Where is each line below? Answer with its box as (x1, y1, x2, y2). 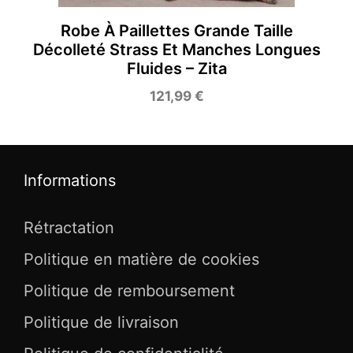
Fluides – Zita (126, 58, 227, 78)
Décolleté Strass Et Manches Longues (32, 39, 321, 59)
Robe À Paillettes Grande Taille (60, 20, 293, 40)
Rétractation (24, 217, 114, 237)
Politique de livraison (24, 312, 179, 332)
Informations (24, 170, 116, 190)
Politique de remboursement (24, 281, 235, 300)
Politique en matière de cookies (24, 249, 259, 269)
